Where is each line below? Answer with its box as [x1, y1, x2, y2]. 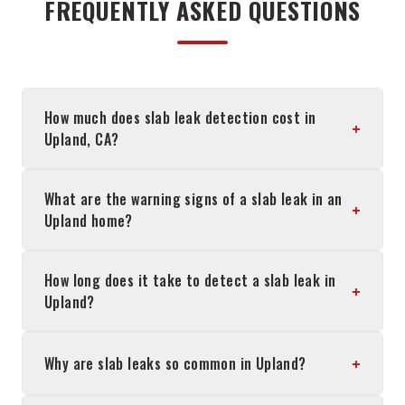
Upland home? [44, 210, 133, 231]
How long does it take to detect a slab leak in [44, 269, 336, 291]
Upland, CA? [44, 128, 119, 150]
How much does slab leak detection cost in [44, 107, 316, 128]
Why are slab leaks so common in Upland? [44, 353, 306, 374]
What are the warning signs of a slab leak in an [44, 188, 343, 210]
